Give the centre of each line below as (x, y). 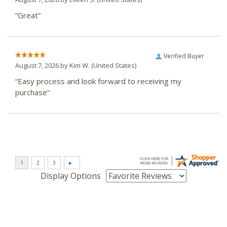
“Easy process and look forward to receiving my (98, 81)
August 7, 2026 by (42, 66)
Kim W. (80, 66)
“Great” (28, 15)
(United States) (113, 66)
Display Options (71, 176)
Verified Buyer (184, 56)
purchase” (32, 92)
